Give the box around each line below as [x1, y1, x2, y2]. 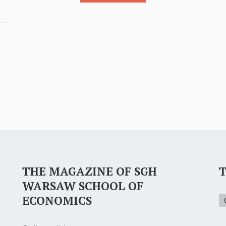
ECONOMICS [22, 193, 92, 208]
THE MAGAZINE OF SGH [22, 164, 157, 179]
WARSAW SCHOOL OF [22, 179, 143, 194]
